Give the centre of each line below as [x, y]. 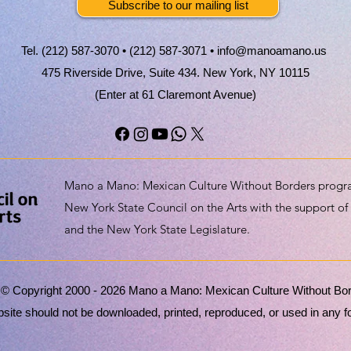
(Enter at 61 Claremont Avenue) [175, 95]
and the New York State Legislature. [157, 230]
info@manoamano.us [272, 51]
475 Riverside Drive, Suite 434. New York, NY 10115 [175, 73]
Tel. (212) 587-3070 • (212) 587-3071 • [119, 51]
